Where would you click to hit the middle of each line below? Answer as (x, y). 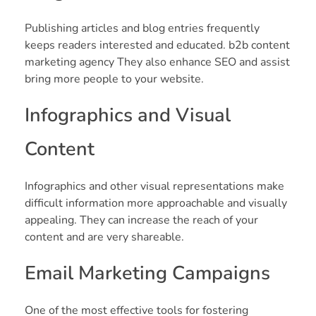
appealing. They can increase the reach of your (141, 220)
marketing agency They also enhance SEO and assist (157, 62)
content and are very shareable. (104, 237)
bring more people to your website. (114, 79)
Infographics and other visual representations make (154, 186)
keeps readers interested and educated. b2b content (157, 45)
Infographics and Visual (128, 115)
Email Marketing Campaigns (147, 273)
